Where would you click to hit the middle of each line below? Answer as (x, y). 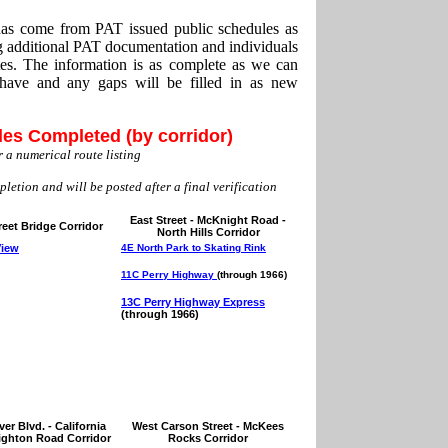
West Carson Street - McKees (208, 426)
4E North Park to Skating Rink (193, 247)
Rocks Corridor (208, 438)
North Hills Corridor (208, 232)
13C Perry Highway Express (193, 302)
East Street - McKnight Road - (208, 220)
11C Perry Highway (169, 274)
